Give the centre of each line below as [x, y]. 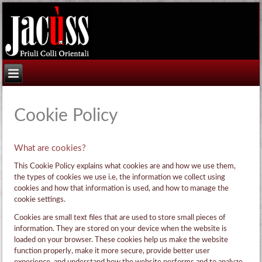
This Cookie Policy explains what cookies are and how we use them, [125, 167]
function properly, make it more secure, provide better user [112, 251]
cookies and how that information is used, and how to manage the [122, 189]
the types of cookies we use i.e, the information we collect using [120, 178]
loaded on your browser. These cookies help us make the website [121, 240]
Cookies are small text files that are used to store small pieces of [120, 218]
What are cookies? [50, 149]
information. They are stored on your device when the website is [121, 229]
